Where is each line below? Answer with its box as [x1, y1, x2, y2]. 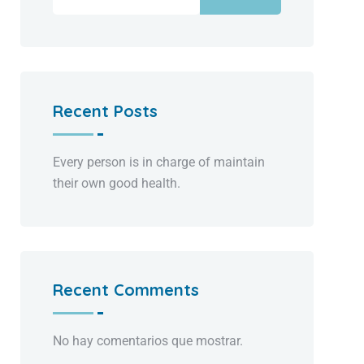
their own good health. [53, 175, 181, 191]
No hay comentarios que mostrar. [53, 333, 244, 349]
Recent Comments [53, 279, 200, 301]
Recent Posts [53, 100, 158, 121]
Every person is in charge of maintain [53, 154, 266, 170]
